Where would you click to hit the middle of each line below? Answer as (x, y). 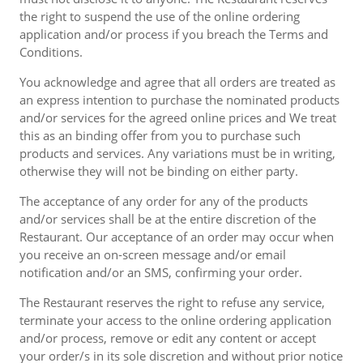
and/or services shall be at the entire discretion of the (168, 219)
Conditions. (51, 52)
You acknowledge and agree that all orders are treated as (177, 82)
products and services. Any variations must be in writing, (177, 153)
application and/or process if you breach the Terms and (174, 34)
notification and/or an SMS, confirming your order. (161, 272)
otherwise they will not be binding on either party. (159, 171)
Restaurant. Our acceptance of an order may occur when (177, 237)
